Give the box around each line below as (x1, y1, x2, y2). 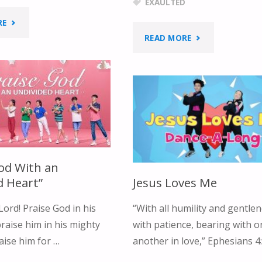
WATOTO (191, 109, 228, 120)
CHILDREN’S (191, 135, 240, 146)
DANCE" (6, 94, 39, 105)
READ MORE (144, 33, 192, 44)
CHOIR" (191, 161, 222, 172)
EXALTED (191, 58, 228, 69)
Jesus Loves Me (132, 174, 217, 191)
